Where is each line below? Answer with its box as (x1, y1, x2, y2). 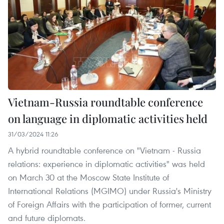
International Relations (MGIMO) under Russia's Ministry (8, 185, 211, 197)
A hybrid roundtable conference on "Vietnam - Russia (8, 144, 201, 156)
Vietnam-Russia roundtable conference (8, 94, 203, 110)
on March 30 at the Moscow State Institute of (8, 171, 169, 183)
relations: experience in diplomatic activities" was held (8, 158, 205, 170)
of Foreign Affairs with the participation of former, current (8, 198, 211, 210)
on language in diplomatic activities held (8, 111, 207, 126)
